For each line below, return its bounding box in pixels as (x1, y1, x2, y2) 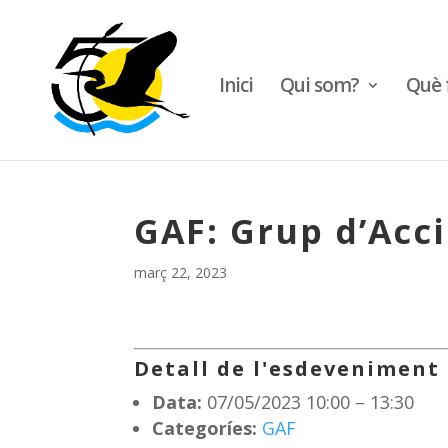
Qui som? (280, 72, 359, 98)
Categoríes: (152, 416, 258, 440)
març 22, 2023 (134, 263, 228, 282)
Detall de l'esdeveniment (134, 355, 441, 382)
